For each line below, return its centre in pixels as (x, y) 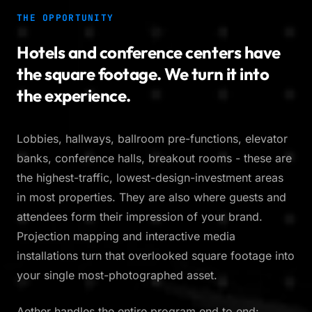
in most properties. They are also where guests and (151, 197)
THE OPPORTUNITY (65, 18)
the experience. (74, 96)
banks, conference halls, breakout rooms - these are (154, 158)
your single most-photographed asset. (117, 275)
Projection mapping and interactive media (126, 236)
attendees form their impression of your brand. (140, 217)
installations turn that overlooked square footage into (156, 256)
